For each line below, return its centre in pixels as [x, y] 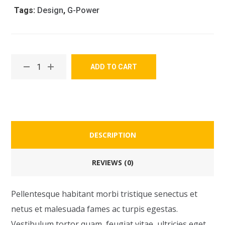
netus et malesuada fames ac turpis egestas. [95, 209]
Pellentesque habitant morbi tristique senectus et [104, 194]
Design [50, 11]
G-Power [84, 11]
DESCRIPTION [113, 135]
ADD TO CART [114, 67]
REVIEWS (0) [113, 162]
